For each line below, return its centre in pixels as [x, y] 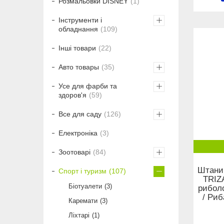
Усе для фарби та [88, 86]
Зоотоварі [74, 152]
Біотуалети [85, 186]
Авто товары [79, 67]
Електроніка [78, 133]
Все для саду [80, 114]
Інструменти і [80, 20]
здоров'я [72, 95]
